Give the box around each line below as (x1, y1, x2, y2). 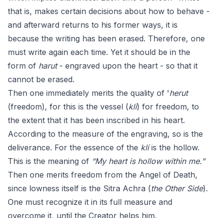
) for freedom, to (137, 102, 199, 111)
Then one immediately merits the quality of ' (8, 88, 169, 98)
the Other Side (151, 183, 203, 193)
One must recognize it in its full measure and (8, 197, 172, 207)
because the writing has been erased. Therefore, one (8, 34, 205, 43)
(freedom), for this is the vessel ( (8, 102, 128, 111)
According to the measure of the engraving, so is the (8, 129, 203, 139)
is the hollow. (149, 143, 200, 152)
